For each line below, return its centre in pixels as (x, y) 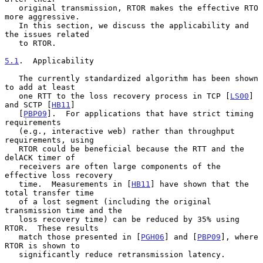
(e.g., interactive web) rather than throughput (12, 131)
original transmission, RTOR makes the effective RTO (12, 8)
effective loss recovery (59, 175)
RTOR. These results (52, 228)
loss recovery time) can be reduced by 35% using (12, 219)
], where (240, 237)
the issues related (47, 34)
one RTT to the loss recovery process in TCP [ (124, 96)
